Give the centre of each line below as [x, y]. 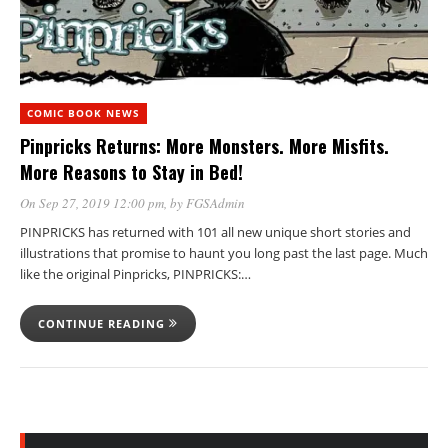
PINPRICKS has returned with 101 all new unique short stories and [215, 231]
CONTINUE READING [103, 323]
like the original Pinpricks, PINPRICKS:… [135, 273]
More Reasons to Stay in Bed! [131, 171]
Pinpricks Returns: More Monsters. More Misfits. [204, 145]
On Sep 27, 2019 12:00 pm [92, 202]
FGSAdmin [215, 202]
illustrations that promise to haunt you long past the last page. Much [224, 252]
